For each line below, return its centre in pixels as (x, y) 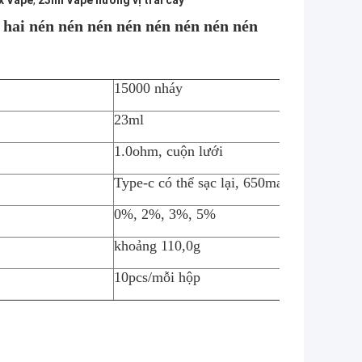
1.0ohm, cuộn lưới (168, 152)
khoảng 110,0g (157, 246)
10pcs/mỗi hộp (157, 278)
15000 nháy (148, 88)
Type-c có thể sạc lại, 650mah (202, 183)
